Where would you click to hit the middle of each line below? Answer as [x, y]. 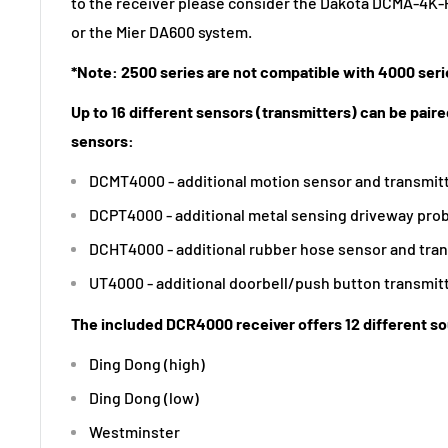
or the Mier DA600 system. [161, 31]
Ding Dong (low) [144, 397]
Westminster [134, 431]
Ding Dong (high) [147, 363]
